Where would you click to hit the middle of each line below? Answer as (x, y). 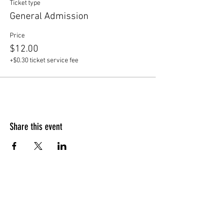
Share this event (36, 126)
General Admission (49, 16)
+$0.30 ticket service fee (44, 60)
